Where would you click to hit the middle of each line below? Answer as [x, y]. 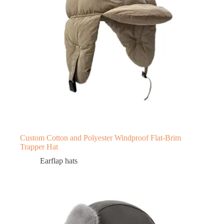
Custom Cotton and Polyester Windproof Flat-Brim [100, 137]
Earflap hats [59, 160]
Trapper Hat [39, 146]
